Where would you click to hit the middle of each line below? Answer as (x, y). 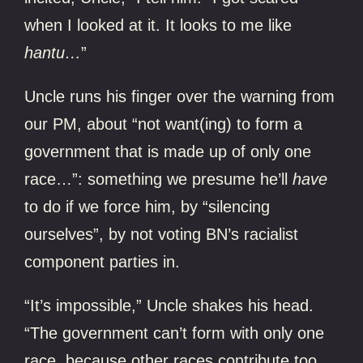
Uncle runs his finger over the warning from (180, 96)
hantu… (53, 52)
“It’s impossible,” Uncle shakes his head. (169, 305)
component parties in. (102, 261)
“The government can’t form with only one (175, 333)
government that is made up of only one (168, 151)
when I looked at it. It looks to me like (158, 25)
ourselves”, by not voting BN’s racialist (162, 234)
